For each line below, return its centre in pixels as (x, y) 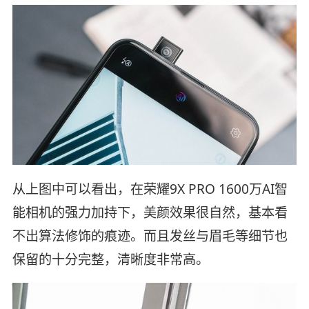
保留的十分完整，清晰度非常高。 (110, 259)
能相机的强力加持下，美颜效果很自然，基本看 (150, 212)
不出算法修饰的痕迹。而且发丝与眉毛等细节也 (150, 236)
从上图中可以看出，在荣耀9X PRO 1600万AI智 (150, 189)
